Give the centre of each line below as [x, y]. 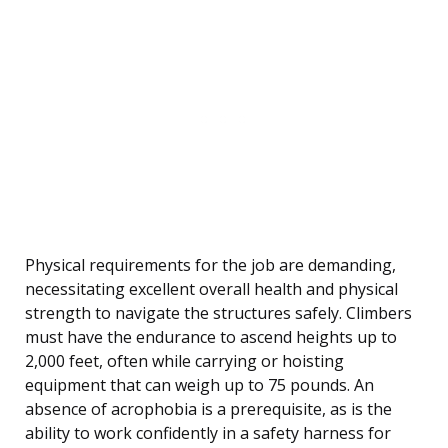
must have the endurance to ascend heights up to [211, 337]
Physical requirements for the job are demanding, [210, 265]
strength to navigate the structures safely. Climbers [218, 313]
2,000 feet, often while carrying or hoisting [184, 361]
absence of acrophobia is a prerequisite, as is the [208, 409]
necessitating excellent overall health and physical [211, 289]
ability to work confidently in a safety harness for [208, 433]
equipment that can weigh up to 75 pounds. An [199, 385]
